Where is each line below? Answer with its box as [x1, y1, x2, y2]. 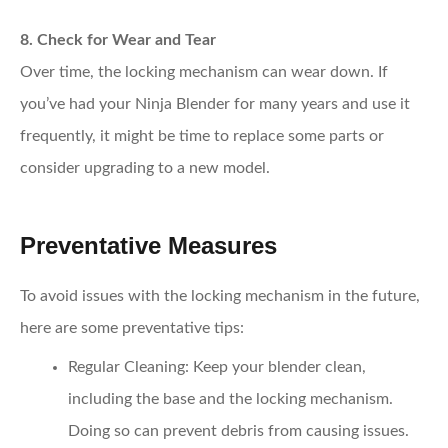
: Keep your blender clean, [185, 358, 366, 375]
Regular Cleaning [68, 358, 185, 375]
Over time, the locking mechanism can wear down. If [20, 63, 388, 80]
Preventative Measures [20, 231, 277, 259]
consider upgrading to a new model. [20, 159, 270, 176]
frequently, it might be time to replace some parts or [20, 127, 384, 144]
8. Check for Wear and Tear [20, 31, 216, 48]
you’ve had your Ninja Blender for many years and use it [20, 95, 410, 112]
